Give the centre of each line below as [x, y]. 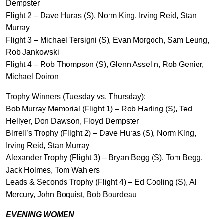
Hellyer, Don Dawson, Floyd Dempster [72, 121]
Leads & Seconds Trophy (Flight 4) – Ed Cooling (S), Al [101, 182]
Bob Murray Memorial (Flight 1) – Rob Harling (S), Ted [99, 109]
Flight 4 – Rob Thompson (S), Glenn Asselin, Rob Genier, [105, 64]
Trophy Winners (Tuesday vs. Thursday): [76, 97]
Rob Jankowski [33, 52]
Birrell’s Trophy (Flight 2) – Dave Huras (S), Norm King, [101, 133]
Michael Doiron [32, 77]
